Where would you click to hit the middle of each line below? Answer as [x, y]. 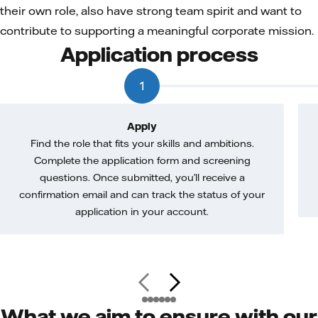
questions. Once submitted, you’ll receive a [142, 177]
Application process [159, 54]
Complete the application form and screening [142, 160]
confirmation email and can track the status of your [142, 194]
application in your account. [142, 212]
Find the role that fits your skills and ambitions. [142, 143]
